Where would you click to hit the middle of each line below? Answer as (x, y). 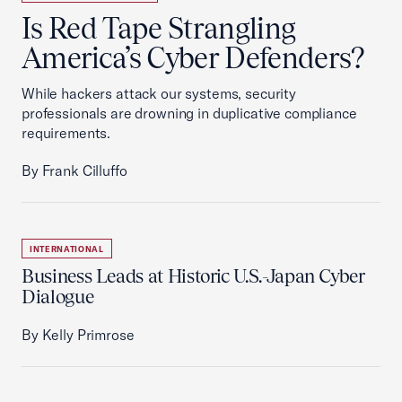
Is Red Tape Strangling (159, 28)
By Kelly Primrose (78, 335)
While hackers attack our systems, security (159, 93)
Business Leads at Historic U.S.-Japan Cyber (193, 276)
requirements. (66, 133)
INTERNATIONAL (67, 249)
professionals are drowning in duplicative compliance (189, 113)
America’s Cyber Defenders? (193, 58)
